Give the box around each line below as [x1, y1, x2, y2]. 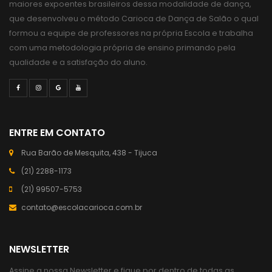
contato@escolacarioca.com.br [21, 202, 142, 212]
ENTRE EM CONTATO [9, 126, 105, 140]
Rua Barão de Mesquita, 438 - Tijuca [21, 148, 157, 158]
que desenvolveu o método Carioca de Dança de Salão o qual [9, 13, 259, 24]
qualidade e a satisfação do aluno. [9, 57, 148, 67]
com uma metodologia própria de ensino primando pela [9, 42, 236, 53]
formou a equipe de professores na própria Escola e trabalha [9, 28, 253, 38]
